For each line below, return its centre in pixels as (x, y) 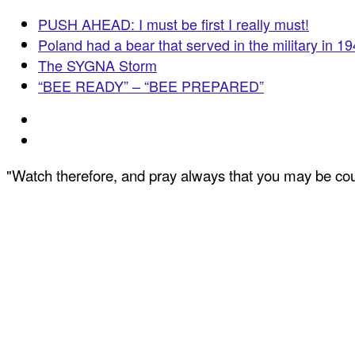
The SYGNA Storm (97, 65)
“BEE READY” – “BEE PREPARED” (151, 85)
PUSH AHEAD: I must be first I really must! (174, 23)
